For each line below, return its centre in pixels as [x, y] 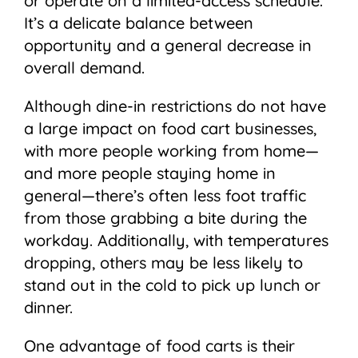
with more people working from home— [171, 151]
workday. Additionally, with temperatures [176, 241]
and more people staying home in [150, 173]
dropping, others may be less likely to [163, 263]
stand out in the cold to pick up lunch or [172, 285]
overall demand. [84, 68]
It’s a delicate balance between [139, 23]
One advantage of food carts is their [159, 346]
